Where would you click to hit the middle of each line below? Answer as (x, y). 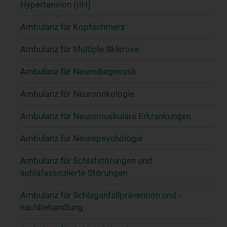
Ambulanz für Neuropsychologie (82, 138)
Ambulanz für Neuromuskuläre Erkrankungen (106, 116)
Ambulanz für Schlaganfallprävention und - (101, 195)
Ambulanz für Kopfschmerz (72, 27)
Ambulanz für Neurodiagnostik (79, 71)
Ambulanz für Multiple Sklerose (80, 49)
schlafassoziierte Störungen (74, 173)
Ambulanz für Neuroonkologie (77, 93)
